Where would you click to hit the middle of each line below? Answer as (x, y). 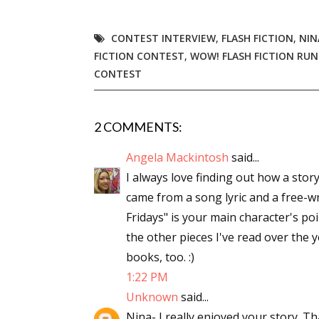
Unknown (152, 297)
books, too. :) (160, 257)
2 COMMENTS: (138, 127)
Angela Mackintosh (177, 157)
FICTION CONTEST (139, 56)
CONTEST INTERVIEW (163, 38)
